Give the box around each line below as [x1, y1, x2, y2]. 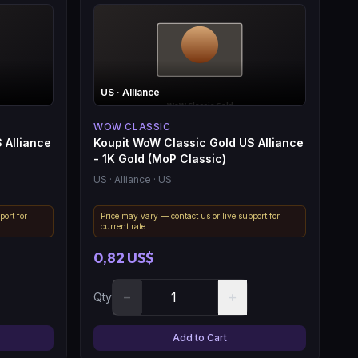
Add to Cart [173, 331, 227, 344]
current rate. [101, 221, 148, 231]
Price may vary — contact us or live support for [101, 210, 280, 221]
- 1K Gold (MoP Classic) [93, 151, 226, 165]
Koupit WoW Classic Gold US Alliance [93, 135, 304, 149]
